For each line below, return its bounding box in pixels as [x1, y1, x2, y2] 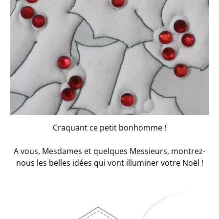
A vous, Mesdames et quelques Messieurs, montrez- [14, 145, 205, 156]
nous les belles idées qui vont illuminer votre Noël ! [16, 157, 203, 168]
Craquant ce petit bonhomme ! [53, 122, 166, 133]
